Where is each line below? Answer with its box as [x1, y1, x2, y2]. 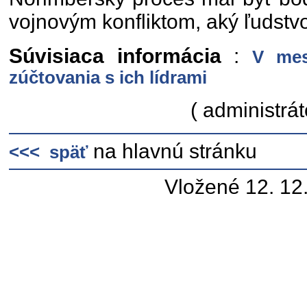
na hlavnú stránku [88, 140, 257, 162]
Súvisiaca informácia [9, 45, 221, 67]
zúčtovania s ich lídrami [9, 68, 207, 87]
